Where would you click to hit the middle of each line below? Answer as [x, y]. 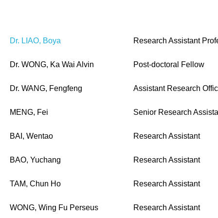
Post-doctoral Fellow [169, 64]
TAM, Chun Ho [35, 184]
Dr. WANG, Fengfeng [46, 88]
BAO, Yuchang [35, 160]
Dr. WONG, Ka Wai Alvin [52, 64]
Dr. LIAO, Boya [35, 41]
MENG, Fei [29, 112]
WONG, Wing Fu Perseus [54, 208]
